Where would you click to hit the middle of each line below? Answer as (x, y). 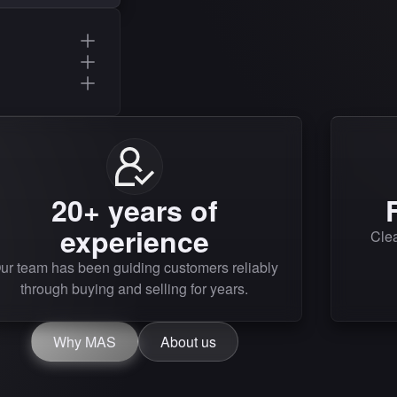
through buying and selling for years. (135, 288)
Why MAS (85, 341)
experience (134, 241)
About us (188, 341)
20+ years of (134, 210)
